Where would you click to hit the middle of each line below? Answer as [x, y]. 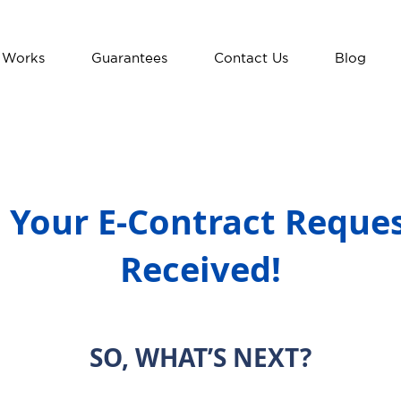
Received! [200, 269]
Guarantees [129, 59]
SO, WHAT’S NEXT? [200, 358]
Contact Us [251, 59]
